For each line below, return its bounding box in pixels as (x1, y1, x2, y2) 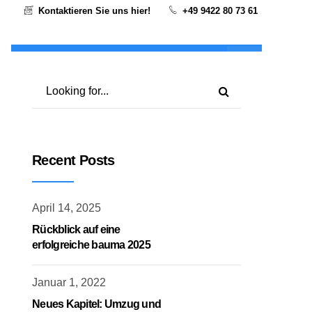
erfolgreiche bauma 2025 (32, 239, 150, 251)
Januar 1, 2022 (32, 276, 106, 288)
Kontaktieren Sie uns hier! (38, 6, 150, 16)
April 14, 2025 (32, 202, 101, 214)
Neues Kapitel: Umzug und (32, 297, 161, 310)
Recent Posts (32, 153, 115, 168)
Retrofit (47, 57, 80, 69)
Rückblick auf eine (32, 224, 120, 235)
